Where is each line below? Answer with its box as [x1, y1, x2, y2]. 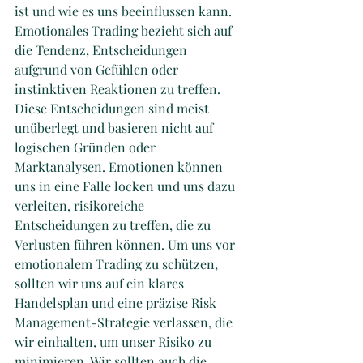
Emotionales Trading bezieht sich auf [15, 21, 235, 39]
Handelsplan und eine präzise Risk [15, 293, 220, 311]
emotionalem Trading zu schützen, [15, 254, 221, 272]
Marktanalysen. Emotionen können [15, 157, 226, 175]
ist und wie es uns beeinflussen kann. [15, 2, 235, 19]
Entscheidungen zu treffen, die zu [15, 216, 214, 233]
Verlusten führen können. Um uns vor [15, 235, 238, 253]
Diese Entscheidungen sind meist [15, 99, 212, 117]
